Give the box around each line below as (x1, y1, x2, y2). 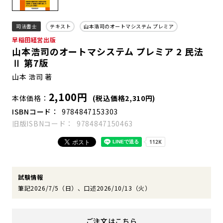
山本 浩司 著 (12, 72, 52, 82)
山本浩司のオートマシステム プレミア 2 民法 (12, 45, 204, 58)
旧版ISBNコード (12, 118, 66, 129)
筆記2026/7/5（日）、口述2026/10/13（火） (18, 184, 151, 193)
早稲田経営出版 (12, 35, 56, 44)
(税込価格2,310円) (92, 93, 156, 104)
